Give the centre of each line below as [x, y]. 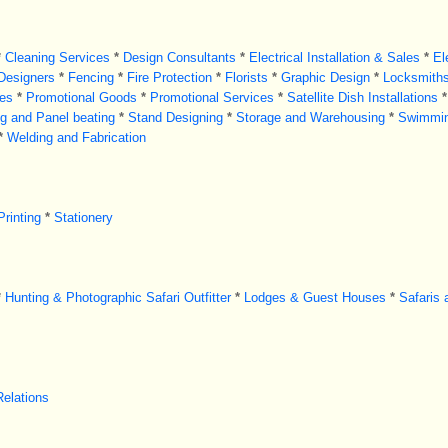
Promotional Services [211, 97]
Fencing [90, 77]
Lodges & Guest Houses [314, 297]
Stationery [83, 217]
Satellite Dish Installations [362, 97]
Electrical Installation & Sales [334, 57]
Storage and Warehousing [310, 117]
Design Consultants [179, 57]
